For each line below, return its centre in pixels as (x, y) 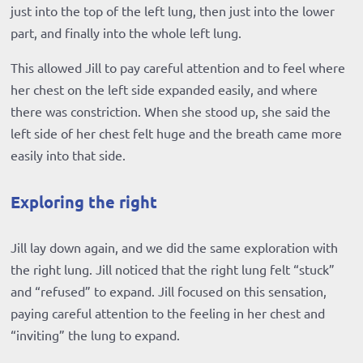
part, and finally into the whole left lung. (126, 33)
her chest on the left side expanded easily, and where (164, 90)
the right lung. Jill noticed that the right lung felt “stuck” (173, 269)
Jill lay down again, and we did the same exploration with (175, 248)
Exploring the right (84, 202)
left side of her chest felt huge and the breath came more (177, 133)
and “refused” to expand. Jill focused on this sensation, (169, 291)
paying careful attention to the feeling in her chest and (168, 313)
